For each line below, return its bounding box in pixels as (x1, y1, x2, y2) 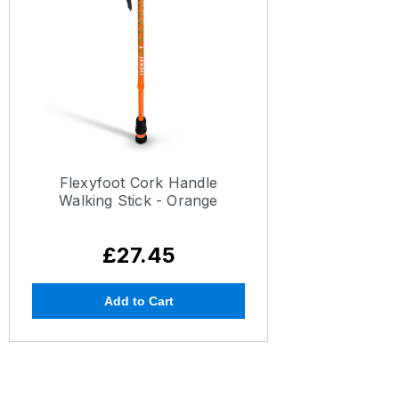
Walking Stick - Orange (59, 191, 218, 209)
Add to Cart (103, 294, 174, 308)
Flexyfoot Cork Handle (59, 174, 218, 191)
